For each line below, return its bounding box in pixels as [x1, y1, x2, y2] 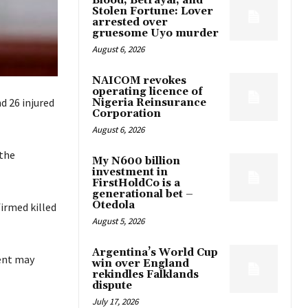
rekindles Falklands [92, 267, 199, 281]
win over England [92, 256, 189, 270]
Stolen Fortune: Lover [92, 4, 213, 18]
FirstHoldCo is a [92, 176, 180, 190]
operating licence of [92, 85, 203, 98]
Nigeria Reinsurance [92, 96, 206, 109]
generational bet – [92, 187, 193, 201]
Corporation [92, 107, 161, 120]
